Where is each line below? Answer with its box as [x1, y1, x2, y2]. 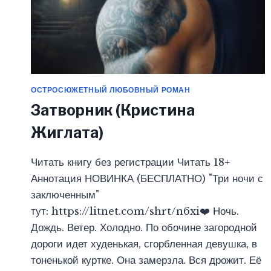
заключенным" [31, 189, 99, 202]
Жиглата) [31, 123, 103, 142]
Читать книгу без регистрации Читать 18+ [31, 156, 230, 169]
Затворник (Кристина [31, 101, 195, 120]
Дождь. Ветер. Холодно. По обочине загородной [31, 221, 257, 235]
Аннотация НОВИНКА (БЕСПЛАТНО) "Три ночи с [31, 172, 263, 186]
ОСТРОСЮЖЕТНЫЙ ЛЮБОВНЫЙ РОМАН [31, 85, 191, 95]
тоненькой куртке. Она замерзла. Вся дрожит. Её [31, 254, 261, 267]
